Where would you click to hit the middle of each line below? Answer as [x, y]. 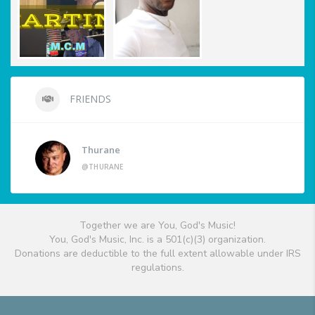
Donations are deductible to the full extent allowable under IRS [157, 254]
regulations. [157, 268]
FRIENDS [89, 99]
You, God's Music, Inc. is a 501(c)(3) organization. [157, 240]
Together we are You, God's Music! [157, 226]
